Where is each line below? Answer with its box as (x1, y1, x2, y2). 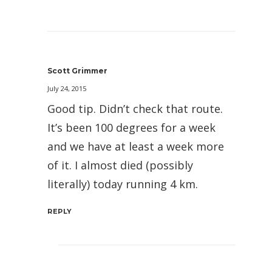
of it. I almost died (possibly (47, 157, 193, 172)
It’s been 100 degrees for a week (47, 120, 216, 135)
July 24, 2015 (47, 83, 86, 93)
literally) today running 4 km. (47, 176, 198, 191)
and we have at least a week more (47, 138, 224, 154)
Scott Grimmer (47, 66, 107, 75)
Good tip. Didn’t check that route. (47, 101, 223, 116)
